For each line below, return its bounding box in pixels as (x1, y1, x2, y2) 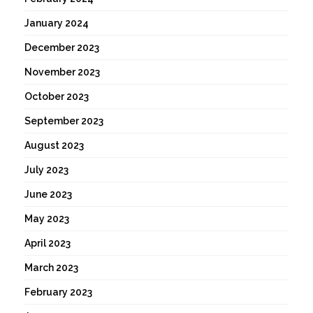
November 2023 (24, 66, 100, 78)
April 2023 (24, 238, 71, 249)
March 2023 (24, 262, 78, 274)
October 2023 (24, 91, 89, 103)
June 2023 (24, 189, 72, 201)
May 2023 (24, 213, 69, 225)
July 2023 (24, 164, 68, 176)
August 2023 (24, 140, 84, 152)
